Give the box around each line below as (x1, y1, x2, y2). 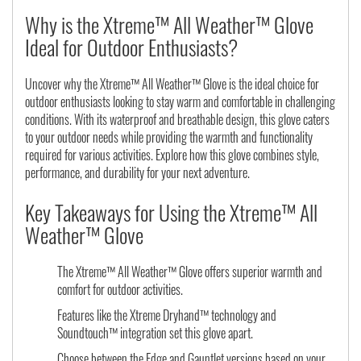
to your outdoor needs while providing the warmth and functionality (25, 127, 313, 147)
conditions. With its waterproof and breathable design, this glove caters (25, 110, 330, 130)
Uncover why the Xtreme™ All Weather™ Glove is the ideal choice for (25, 74, 319, 94)
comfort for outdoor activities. (57, 280, 183, 300)
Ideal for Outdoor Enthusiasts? (25, 31, 238, 64)
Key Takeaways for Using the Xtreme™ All (25, 197, 317, 229)
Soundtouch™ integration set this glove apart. (57, 323, 253, 343)
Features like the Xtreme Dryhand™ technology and (57, 305, 276, 326)
